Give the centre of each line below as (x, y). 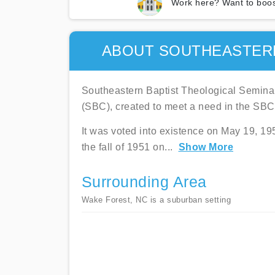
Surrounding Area (144, 182)
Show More (206, 147)
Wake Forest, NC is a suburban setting (156, 200)
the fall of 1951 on (123, 147)
